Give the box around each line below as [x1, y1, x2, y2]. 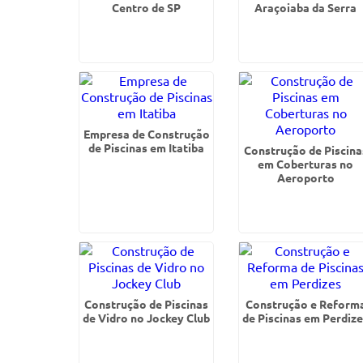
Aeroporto [276, 170, 335, 185]
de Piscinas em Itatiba [88, 140, 205, 155]
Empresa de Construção [83, 126, 210, 141]
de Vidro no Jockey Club [83, 310, 211, 325]
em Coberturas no [258, 156, 354, 171]
